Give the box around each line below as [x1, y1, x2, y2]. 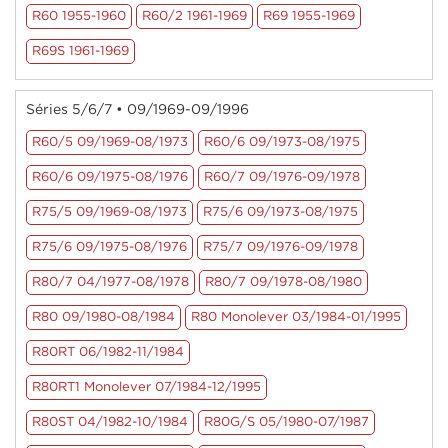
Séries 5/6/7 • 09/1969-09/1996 [26, 103, 249, 116]
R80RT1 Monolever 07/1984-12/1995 [32, 381, 261, 393]
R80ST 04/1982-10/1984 [32, 416, 188, 428]
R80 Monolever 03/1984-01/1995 [191, 311, 401, 323]
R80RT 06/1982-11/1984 [32, 346, 184, 358]
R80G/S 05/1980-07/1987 [204, 416, 369, 428]
